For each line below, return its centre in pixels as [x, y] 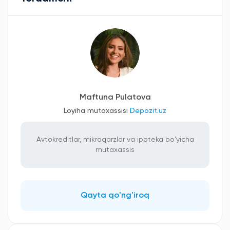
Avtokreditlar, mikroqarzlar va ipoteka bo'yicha [115, 140]
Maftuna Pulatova [115, 98]
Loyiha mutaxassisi [97, 111]
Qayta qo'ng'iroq [115, 196]
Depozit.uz [148, 111]
